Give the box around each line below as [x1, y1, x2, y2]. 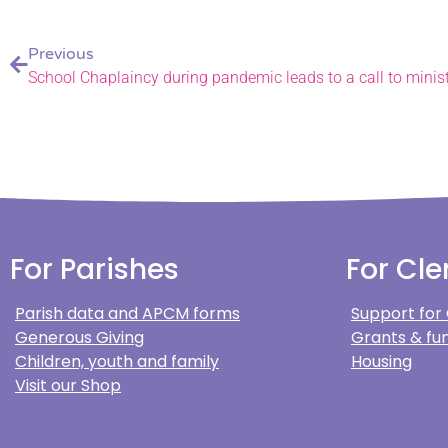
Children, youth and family [15, 350, 219, 373]
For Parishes [10, 250, 179, 289]
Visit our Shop [15, 374, 121, 397]
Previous [28, 44, 94, 64]
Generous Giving [15, 326, 144, 349]
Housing [351, 350, 412, 373]
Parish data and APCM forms [15, 302, 240, 325]
